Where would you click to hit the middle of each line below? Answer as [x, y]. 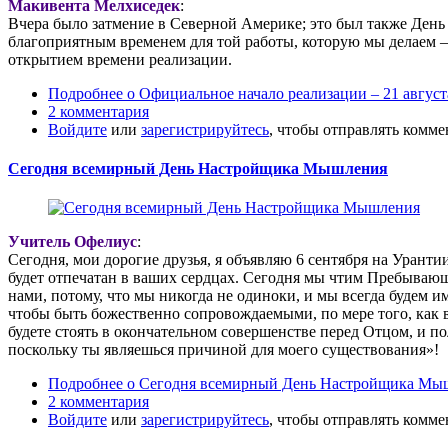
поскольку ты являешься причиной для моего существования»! [223, 350]
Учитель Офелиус [72, 242]
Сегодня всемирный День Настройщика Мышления [198, 168]
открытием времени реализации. [122, 59]
